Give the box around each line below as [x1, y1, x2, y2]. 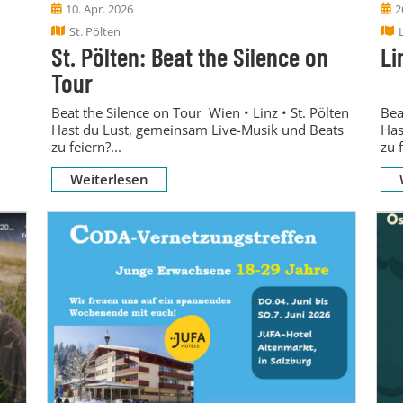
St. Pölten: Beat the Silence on [50, 40, 328, 72]
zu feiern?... [50, 137, 121, 156]
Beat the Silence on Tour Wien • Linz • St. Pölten [50, 103, 349, 121]
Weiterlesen [69, 169, 148, 188]
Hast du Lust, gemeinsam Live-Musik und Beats [50, 120, 344, 139]
